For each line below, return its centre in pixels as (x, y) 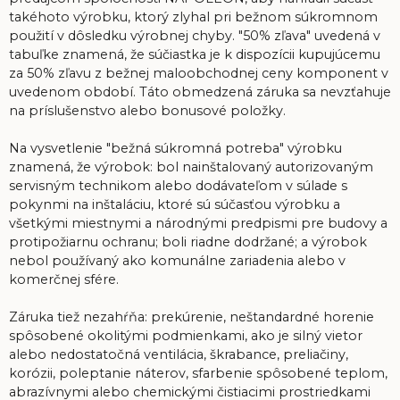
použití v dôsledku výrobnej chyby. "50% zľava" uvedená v (195, 35)
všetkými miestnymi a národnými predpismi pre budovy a (198, 223)
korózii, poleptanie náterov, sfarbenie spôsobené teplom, (198, 373)
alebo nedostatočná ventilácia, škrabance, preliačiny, (179, 354)
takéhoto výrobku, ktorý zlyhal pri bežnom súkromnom (193, 17)
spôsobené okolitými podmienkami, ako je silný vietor (186, 335)
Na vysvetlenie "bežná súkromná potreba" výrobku (175, 148)
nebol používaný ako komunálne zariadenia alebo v (177, 260)
